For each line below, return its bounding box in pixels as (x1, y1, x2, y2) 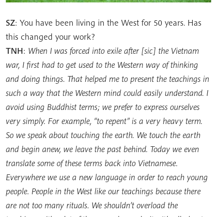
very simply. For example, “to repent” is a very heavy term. (6, 115, 202, 126)
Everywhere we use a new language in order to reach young (6, 171, 208, 183)
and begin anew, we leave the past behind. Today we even (6, 143, 199, 155)
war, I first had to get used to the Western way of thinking (6, 59, 198, 70)
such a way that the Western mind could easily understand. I (6, 87, 208, 98)
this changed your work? (6, 31, 95, 42)
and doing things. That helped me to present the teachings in (6, 73, 209, 84)
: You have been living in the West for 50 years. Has (15, 16, 201, 28)
